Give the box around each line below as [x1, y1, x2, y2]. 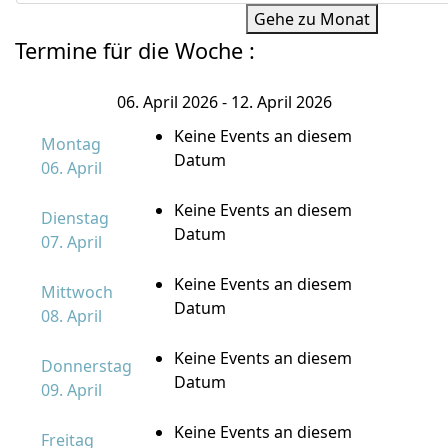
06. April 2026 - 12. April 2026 [116, 91, 332, 113]
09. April [41, 379, 102, 401]
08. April [41, 305, 102, 327]
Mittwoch [41, 281, 113, 303]
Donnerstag [41, 355, 132, 377]
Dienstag [41, 207, 109, 229]
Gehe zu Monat [253, 8, 370, 30]
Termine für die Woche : [15, 36, 255, 65]
